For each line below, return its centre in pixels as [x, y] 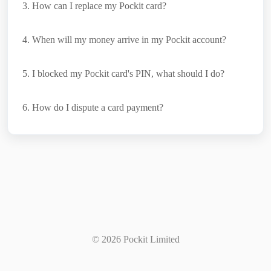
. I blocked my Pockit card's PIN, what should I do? [126, 73]
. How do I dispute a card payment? [95, 107]
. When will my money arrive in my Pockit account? [127, 40]
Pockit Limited [150, 239]
